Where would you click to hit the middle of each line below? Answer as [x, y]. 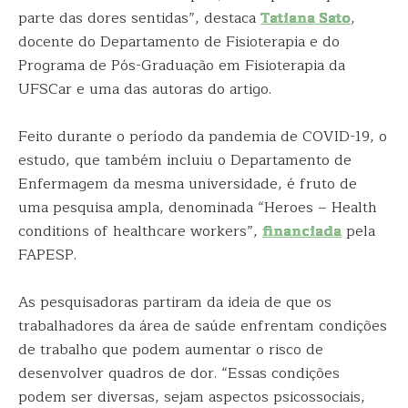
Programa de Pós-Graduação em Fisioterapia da [182, 66]
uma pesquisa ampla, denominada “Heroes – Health [198, 208]
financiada [302, 231]
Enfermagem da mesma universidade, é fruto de [188, 184]
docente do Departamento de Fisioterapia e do [179, 42]
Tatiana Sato [306, 18]
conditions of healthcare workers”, [140, 231]
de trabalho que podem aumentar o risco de [171, 350]
